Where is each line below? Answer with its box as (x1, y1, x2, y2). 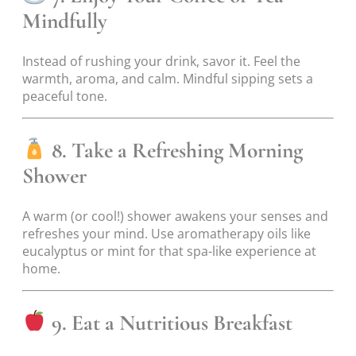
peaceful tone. (22, 87, 107, 105)
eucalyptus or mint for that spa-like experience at (22, 242, 316, 260)
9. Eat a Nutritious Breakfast (47, 309, 293, 336)
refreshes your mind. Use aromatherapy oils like (22, 224, 311, 242)
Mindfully (22, 8, 107, 35)
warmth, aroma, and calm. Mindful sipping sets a (22, 70, 313, 87)
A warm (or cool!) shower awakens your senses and (22, 207, 328, 225)
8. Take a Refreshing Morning (47, 137, 304, 164)
